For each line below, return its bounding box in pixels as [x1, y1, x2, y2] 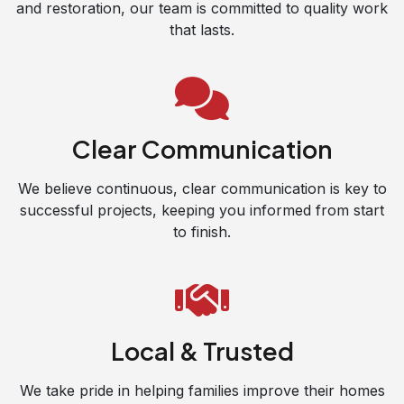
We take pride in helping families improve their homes [19, 381, 385, 399]
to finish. [173, 222, 231, 241]
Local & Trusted [110, 335, 294, 366]
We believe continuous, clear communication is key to [17, 179, 387, 197]
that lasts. [170, 20, 234, 39]
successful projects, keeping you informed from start [20, 200, 384, 219]
